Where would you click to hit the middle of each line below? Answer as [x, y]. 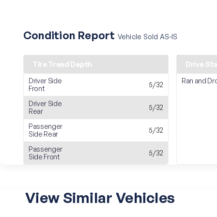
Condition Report [70, 35]
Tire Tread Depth [62, 64]
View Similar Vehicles [100, 197]
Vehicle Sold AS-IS [147, 37]
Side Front [44, 157]
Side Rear [44, 134]
